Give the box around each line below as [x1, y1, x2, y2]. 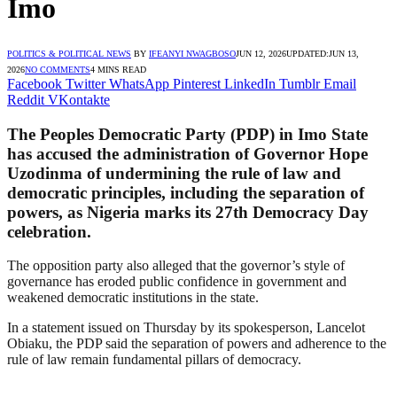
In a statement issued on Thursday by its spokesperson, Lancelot [7, 320, 365, 336]
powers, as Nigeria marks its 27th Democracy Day [7, 202, 369, 222]
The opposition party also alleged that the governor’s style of [7, 258, 345, 274]
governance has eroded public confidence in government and [7, 274, 346, 290]
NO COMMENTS [25, 64, 90, 74]
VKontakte [48, 91, 110, 107]
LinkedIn [224, 75, 276, 91]
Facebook [7, 75, 62, 91]
